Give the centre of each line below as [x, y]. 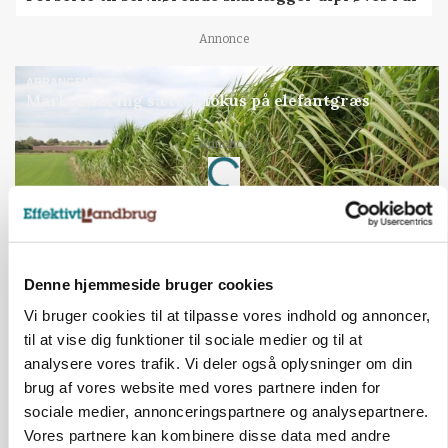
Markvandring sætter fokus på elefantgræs [198, 100]
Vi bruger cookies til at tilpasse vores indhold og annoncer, [226, 315]
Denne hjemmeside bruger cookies [148, 284]
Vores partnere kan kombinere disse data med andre [206, 435]
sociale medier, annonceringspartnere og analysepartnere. [225, 411]
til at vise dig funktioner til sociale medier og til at [192, 339]
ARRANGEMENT [70, 81]
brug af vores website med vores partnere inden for [201, 387]
